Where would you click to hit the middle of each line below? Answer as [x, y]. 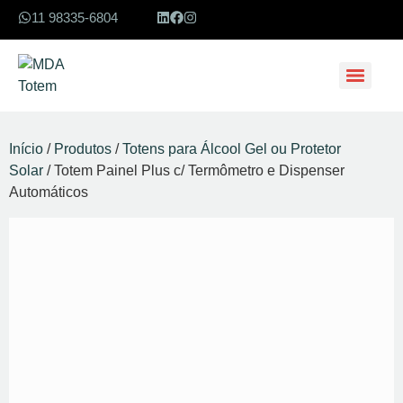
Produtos [83, 149]
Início [26, 149]
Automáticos [49, 192]
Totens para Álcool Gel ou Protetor [232, 149]
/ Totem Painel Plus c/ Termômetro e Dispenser [194, 170]
